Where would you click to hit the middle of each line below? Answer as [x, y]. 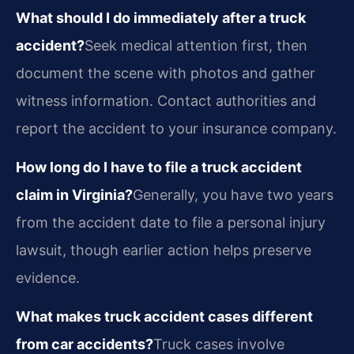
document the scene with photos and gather [166, 73]
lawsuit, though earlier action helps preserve [164, 250]
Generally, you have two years [233, 194]
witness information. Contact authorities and [166, 100]
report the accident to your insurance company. [176, 128]
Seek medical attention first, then [196, 45]
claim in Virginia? [74, 194]
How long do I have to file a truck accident [159, 167]
